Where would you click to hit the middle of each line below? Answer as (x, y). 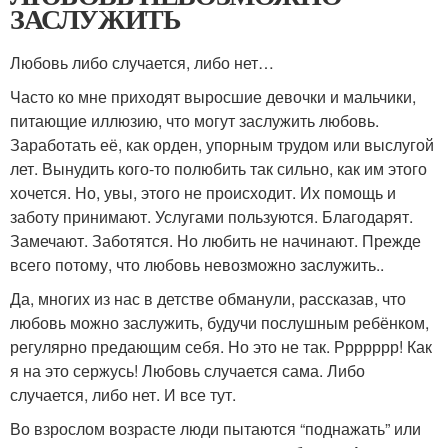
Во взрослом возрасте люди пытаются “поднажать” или (215, 428)
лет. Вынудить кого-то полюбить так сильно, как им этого (218, 168)
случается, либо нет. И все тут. (123, 394)
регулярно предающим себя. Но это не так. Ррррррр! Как (221, 346)
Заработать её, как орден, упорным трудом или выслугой (222, 144)
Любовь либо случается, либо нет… (142, 62)
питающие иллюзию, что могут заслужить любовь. (194, 120)
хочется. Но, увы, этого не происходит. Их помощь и (203, 192)
